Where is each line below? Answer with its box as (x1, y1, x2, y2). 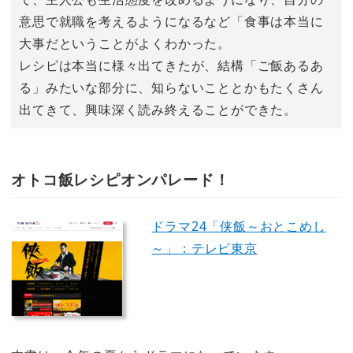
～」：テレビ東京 (151, 239, 258, 257)
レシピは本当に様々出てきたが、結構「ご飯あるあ (19, 56, 324, 74)
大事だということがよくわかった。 (19, 34, 231, 52)
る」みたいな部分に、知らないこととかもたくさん (19, 78, 324, 96)
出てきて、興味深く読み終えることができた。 (19, 100, 297, 118)
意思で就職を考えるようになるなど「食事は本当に (19, 12, 324, 30)
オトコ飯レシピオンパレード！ (11, 169, 230, 191)
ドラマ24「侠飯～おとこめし (151, 217, 326, 235)
